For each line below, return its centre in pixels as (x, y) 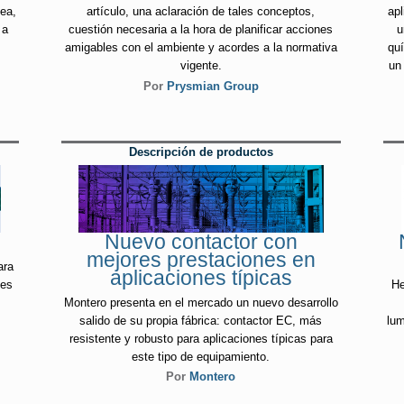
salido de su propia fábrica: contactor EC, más (201, 320)
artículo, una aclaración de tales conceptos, (201, 12)
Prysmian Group (212, 86)
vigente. (201, 66)
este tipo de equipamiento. (201, 356)
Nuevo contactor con (201, 242)
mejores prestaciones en (201, 260)
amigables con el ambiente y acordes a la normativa (201, 48)
